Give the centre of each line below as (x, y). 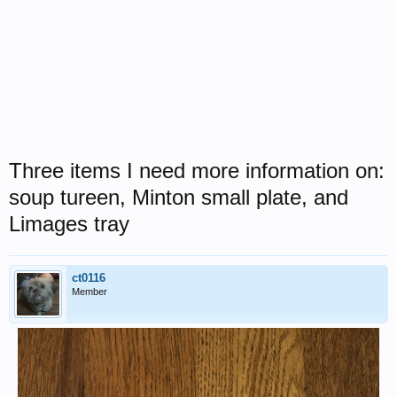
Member (90, 292)
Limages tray (69, 224)
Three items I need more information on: (197, 171)
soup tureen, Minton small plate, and (179, 197)
